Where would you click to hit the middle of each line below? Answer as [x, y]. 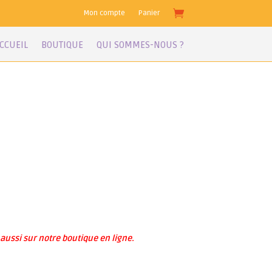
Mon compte [104, 13]
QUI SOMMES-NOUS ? [140, 45]
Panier [149, 13]
